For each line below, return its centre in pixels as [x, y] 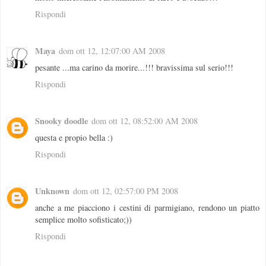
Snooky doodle [61, 121]
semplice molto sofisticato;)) [83, 219]
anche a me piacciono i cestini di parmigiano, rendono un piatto [147, 207]
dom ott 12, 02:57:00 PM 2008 [126, 191]
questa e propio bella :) [74, 137]
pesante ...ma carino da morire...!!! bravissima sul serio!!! [134, 67]
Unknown [52, 191]
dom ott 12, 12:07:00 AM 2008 [112, 50]
